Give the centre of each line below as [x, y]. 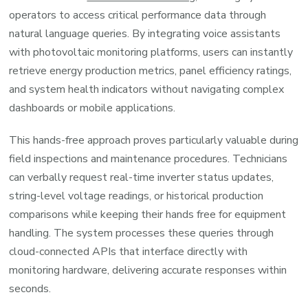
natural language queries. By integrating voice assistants [145, 33]
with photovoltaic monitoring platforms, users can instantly [151, 52]
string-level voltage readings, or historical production [136, 196]
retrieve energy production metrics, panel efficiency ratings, [151, 70]
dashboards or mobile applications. [92, 108]
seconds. [30, 288]
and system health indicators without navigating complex [147, 89]
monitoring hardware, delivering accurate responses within [148, 270]
